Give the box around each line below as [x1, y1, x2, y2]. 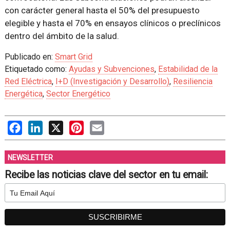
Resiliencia [172, 76, 213, 87]
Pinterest [83, 121, 117, 131]
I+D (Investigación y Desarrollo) [55, 76, 169, 87]
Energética [4, 89, 43, 99]
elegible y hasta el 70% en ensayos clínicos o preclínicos [4, 18, 221, 29]
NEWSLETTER [7, 154, 53, 162]
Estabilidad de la [158, 64, 218, 74]
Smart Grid [54, 52, 92, 62]
